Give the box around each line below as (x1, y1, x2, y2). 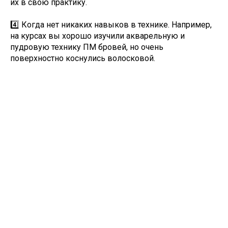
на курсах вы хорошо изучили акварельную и (10, 31, 185, 41)
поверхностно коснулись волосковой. (10, 53, 155, 63)
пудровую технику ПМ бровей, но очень (10, 42, 163, 52)
